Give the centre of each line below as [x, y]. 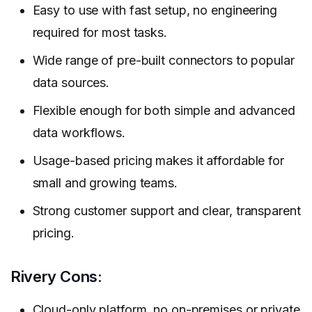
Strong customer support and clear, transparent [166, 211]
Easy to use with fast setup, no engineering [155, 10]
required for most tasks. [100, 33]
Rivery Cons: [56, 277]
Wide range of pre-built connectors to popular [163, 61]
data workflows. [79, 133]
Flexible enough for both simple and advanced [164, 111]
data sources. [71, 83]
